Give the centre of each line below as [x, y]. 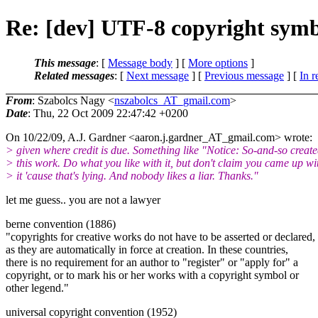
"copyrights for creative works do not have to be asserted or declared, [160, 236]
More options [218, 62]
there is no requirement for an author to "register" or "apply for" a [152, 262]
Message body [140, 62]
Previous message [244, 75]
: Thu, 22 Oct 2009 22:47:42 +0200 [108, 113]
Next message [158, 75]
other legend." [37, 287]
